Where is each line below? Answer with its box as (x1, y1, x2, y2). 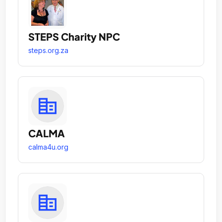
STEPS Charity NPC (28, 30, 120, 43)
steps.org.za (28, 46, 68, 55)
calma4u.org (28, 142, 68, 151)
